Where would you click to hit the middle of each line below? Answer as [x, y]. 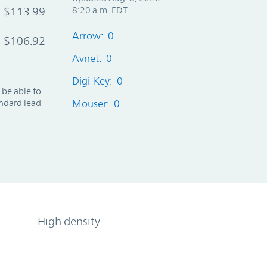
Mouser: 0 [96, 103]
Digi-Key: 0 [97, 81]
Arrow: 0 [93, 35]
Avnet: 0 [92, 58]
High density [69, 221]
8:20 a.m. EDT [100, 10]
